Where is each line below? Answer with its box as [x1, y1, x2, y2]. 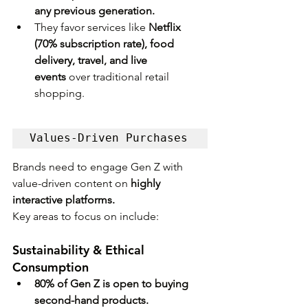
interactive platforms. [12, 193, 118, 207]
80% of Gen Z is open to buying [34, 277, 191, 291]
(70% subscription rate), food [34, 37, 177, 51]
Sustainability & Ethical [12, 242, 148, 258]
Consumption [12, 259, 89, 276]
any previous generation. [34, 4, 155, 18]
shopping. [34, 87, 85, 100]
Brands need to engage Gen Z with [12, 160, 186, 174]
